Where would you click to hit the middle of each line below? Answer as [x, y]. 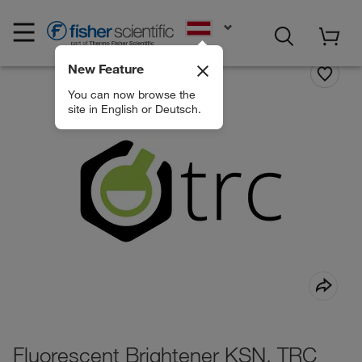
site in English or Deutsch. [134, 109]
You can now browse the [131, 94]
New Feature [105, 69]
